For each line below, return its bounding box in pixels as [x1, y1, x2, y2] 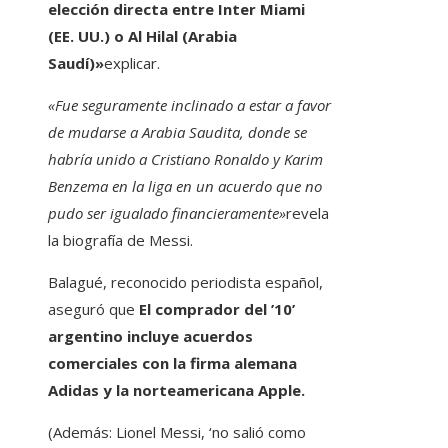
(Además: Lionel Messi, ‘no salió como [48, 421, 306, 442]
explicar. [104, 52, 160, 73]
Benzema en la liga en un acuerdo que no [48, 175, 322, 196]
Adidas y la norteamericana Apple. [48, 379, 305, 400]
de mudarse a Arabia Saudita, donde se [48, 121, 307, 142]
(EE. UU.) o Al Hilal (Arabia [48, 25, 237, 46]
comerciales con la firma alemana [48, 352, 297, 373]
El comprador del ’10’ [139, 298, 295, 319]
